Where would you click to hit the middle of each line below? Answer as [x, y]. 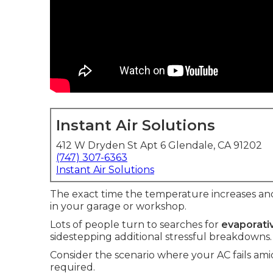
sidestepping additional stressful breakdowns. [161, 237]
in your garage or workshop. [118, 206]
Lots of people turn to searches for [136, 225]
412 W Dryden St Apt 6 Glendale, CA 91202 [159, 145]
